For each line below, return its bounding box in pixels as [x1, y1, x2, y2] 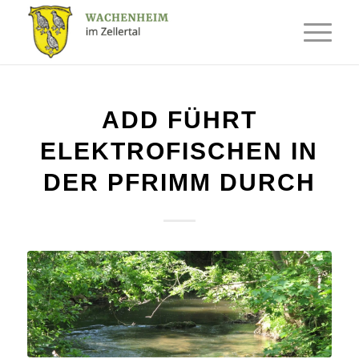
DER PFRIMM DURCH [42, 169, 316, 196]
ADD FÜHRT [101, 107, 257, 133]
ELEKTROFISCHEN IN [40, 138, 319, 164]
